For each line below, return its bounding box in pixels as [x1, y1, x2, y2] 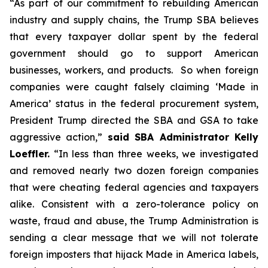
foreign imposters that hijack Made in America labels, [10, 248, 258, 260]
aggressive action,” [10, 131, 108, 143]
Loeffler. [10, 148, 50, 160]
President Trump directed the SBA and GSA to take [10, 114, 258, 126]
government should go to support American [10, 47, 258, 59]
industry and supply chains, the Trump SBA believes [10, 14, 258, 26]
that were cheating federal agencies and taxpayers [10, 181, 258, 193]
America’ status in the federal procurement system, [10, 98, 258, 109]
